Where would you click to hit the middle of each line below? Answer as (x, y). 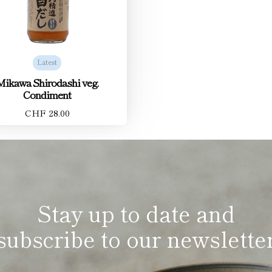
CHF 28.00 (47, 112)
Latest (47, 62)
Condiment (47, 94)
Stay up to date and (136, 212)
